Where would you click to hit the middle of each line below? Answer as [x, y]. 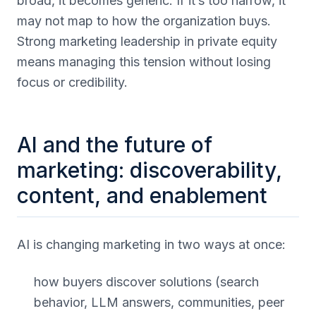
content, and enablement [142, 195]
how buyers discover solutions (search [146, 282]
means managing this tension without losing [144, 62]
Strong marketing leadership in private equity [147, 41]
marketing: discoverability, [150, 170]
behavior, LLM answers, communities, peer [159, 302]
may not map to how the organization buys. [144, 21]
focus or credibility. [72, 82]
